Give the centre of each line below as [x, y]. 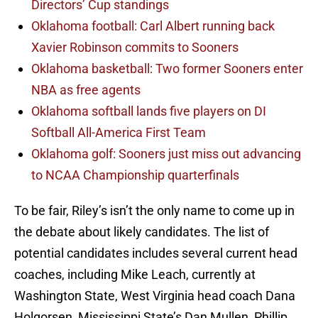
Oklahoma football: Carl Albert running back [153, 26]
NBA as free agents [86, 90]
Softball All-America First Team [119, 133]
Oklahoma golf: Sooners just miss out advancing [166, 154]
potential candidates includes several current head [156, 253]
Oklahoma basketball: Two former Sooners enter [167, 69]
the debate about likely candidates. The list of [142, 232]
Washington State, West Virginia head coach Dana [155, 296]
